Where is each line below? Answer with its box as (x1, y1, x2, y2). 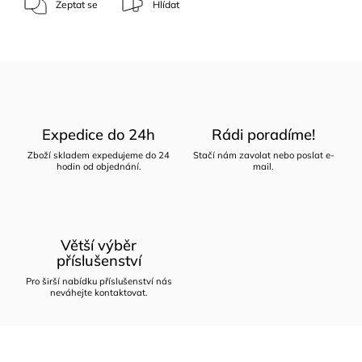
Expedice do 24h (42, 124, 155, 144)
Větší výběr (61, 235, 137, 255)
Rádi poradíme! (212, 124, 315, 144)
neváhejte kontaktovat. (49, 286, 148, 298)
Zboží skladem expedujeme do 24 (27, 149, 170, 161)
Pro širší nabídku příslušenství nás (25, 275, 172, 287)
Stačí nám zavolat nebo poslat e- (192, 149, 335, 161)
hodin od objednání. (56, 160, 141, 172)
